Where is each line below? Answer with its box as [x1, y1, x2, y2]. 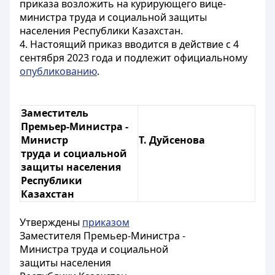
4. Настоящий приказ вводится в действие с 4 [20, 37, 239, 51]
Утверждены [20, 215, 82, 229]
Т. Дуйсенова [139, 133, 205, 147]
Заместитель [21, 106, 88, 120]
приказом [82, 215, 130, 229]
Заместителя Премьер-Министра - [20, 229, 185, 242]
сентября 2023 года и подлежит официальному [20, 51, 247, 64]
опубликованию [20, 64, 97, 78]
